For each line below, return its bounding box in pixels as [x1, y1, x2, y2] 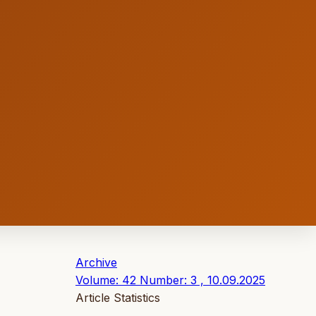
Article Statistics [75, 291, 160, 305]
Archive [75, 255, 117, 270]
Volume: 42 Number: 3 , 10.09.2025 [75, 273, 265, 288]
